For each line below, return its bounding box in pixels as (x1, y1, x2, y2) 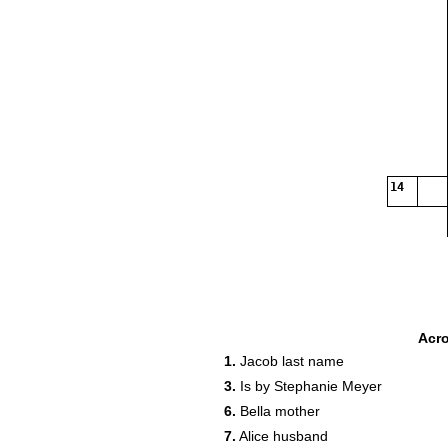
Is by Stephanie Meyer (236, 378, 382, 394)
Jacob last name (236, 353, 344, 369)
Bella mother (236, 403, 320, 419)
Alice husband (236, 428, 328, 444)
